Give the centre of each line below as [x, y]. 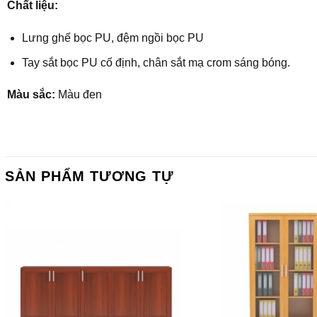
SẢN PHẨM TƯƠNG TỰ [90, 176]
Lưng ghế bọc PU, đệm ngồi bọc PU [113, 38]
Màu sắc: [31, 95]
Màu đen [78, 95]
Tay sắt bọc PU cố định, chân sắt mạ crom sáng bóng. [156, 62]
